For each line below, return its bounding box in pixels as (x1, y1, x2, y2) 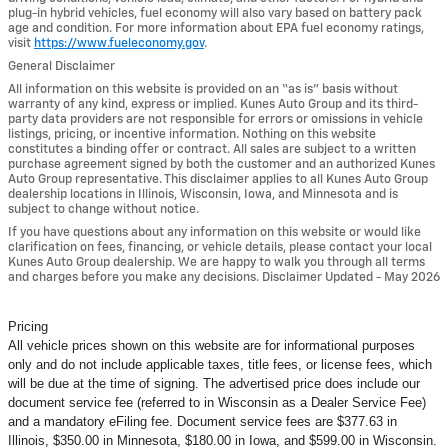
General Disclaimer (8, 59, 115, 73)
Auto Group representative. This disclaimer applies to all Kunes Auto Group (8, 172, 428, 186)
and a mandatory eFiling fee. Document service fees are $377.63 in (8, 413, 397, 429)
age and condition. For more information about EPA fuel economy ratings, (8, 21, 424, 35)
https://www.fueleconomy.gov (34, 36, 204, 50)
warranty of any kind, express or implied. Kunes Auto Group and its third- (8, 97, 418, 111)
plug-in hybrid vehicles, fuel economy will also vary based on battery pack (8, 6, 422, 20)
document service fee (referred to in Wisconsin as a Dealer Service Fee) (8, 394, 426, 410)
